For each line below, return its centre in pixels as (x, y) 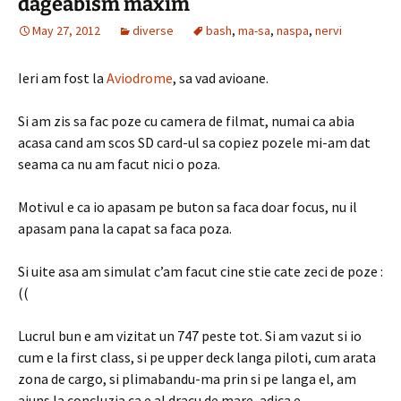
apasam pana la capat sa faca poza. (125, 228)
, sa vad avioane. (221, 78)
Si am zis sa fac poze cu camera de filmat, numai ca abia (186, 121)
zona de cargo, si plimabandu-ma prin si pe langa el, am (187, 379)
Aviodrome (140, 78)
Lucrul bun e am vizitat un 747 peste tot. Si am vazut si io (190, 336)
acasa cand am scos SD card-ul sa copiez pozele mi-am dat (194, 142)
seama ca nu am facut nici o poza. (119, 164)
